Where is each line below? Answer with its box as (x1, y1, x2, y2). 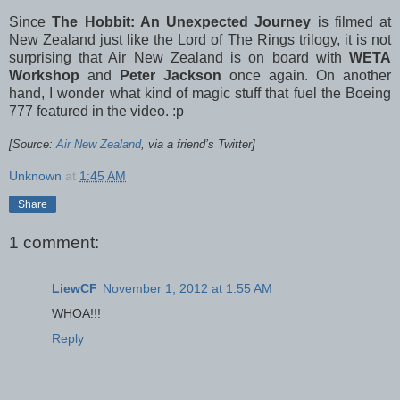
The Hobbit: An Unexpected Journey (52, 13, 312, 29)
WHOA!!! (52, 306, 101, 321)
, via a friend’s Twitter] (141, 137, 255, 151)
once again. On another (221, 67, 391, 83)
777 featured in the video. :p (9, 103, 184, 119)
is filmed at (311, 13, 391, 29)
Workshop (9, 67, 79, 83)
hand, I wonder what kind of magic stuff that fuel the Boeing (9, 85, 391, 101)
